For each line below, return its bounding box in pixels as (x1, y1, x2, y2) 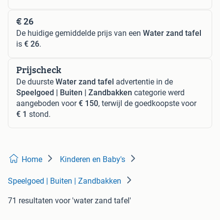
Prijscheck (16, 62, 61, 77)
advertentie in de (114, 77, 173, 86)
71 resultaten (8, 196, 53, 205)
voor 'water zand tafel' (55, 196, 131, 205)
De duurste (16, 77, 55, 86)
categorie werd (132, 88, 185, 97)
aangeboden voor (16, 99, 79, 108)
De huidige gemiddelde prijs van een (16, 28, 143, 38)
